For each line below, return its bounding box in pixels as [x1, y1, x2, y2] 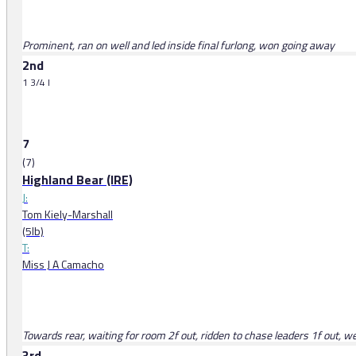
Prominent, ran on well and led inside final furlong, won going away [22, 37, 335, 54]
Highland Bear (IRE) [22, 170, 133, 190]
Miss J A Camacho [22, 256, 104, 273]
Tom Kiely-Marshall [22, 206, 113, 223]
